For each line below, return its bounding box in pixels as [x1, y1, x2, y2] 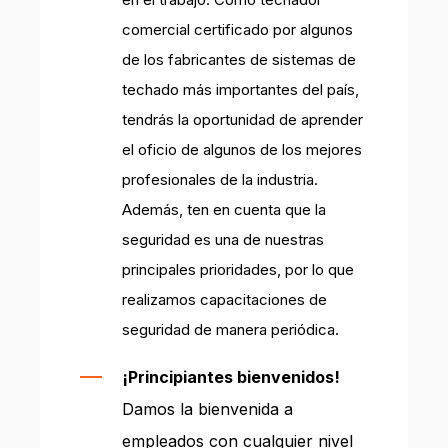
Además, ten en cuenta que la [122, 199, 326, 219]
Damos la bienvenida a [122, 398, 293, 419]
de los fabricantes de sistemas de [122, 49, 356, 69]
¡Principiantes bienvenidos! [122, 366, 340, 387]
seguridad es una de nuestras [122, 229, 324, 249]
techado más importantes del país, [122, 79, 359, 99]
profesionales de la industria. [122, 169, 318, 189]
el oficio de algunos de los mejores [122, 139, 362, 159]
